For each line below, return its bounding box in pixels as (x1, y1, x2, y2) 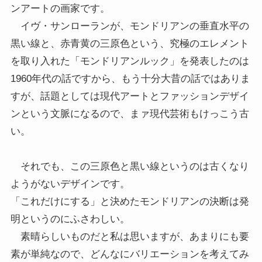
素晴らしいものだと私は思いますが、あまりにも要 (10, 231, 249, 243)
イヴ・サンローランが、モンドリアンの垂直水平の (10, 20, 249, 32)
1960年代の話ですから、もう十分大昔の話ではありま (10, 73, 250, 85)
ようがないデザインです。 (10, 178, 130, 190)
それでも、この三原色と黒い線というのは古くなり (10, 161, 249, 173)
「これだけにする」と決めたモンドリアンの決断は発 (10, 196, 249, 208)
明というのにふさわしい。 (10, 213, 130, 225)
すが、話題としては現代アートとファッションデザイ (10, 91, 249, 102)
